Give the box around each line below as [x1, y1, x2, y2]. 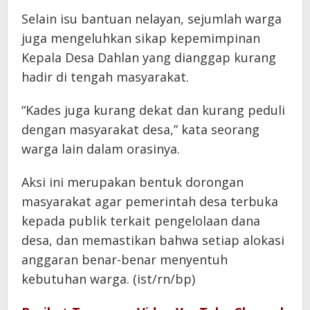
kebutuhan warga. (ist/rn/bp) [21, 270, 195, 287]
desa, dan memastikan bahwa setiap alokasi [21, 231, 284, 248]
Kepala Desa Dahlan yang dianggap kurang [21, 48, 276, 66]
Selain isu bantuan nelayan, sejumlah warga [21, 10, 282, 27]
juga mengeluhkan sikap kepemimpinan [21, 29, 260, 46]
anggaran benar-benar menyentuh [21, 250, 228, 268]
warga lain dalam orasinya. [21, 140, 180, 157]
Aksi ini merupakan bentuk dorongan [21, 173, 244, 190]
